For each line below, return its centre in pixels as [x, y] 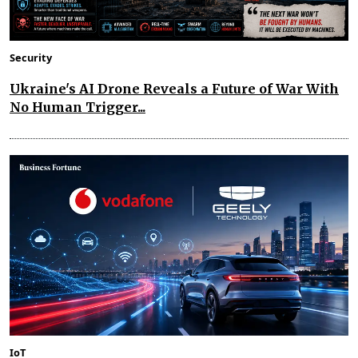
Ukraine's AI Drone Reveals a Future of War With [174, 88]
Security [31, 57]
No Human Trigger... [78, 107]
